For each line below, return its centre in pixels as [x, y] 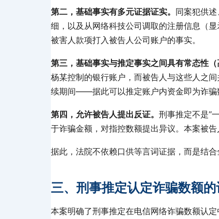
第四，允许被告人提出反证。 [105, 114]
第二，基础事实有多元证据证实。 [113, 12]
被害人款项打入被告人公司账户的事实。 [126, 40]
